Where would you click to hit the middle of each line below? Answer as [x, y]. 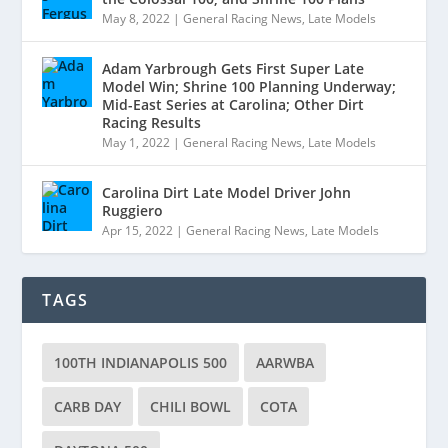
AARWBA [285, 363]
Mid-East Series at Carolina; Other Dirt [233, 105]
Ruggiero [133, 211]
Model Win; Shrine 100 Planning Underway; [249, 87]
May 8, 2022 [136, 19]
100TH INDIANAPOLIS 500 [141, 363]
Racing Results [152, 123]
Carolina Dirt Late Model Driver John [227, 193]
